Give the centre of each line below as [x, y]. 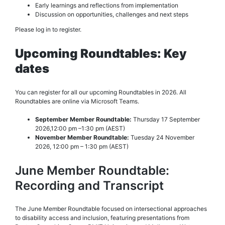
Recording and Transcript [89, 185]
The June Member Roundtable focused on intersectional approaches [111, 208]
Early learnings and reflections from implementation [107, 6]
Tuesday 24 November [162, 137]
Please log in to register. [48, 30]
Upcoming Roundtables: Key [101, 54]
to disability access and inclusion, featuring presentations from [102, 217]
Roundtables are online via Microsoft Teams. [77, 101]
